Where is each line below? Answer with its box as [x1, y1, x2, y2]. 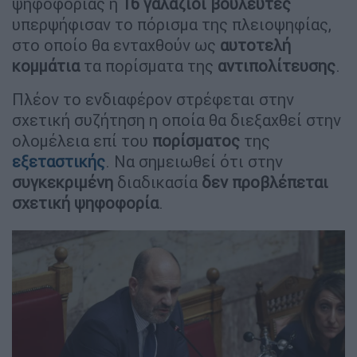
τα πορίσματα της [80, 55, 218, 76]
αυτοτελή [220, 34, 291, 55]
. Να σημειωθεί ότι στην [105, 151, 283, 171]
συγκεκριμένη [12, 171, 113, 192]
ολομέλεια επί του [12, 130, 152, 151]
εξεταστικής [12, 151, 105, 171]
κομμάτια [12, 55, 80, 76]
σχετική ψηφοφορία [12, 192, 159, 213]
